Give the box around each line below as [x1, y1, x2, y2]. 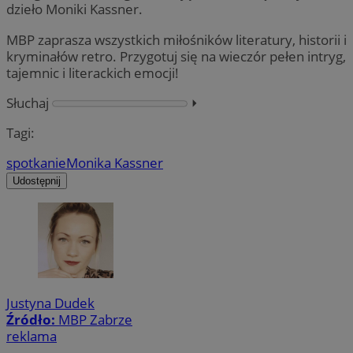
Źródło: [6, 310, 58, 329]
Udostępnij [13, 174, 61, 187]
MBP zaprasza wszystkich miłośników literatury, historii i [6, 30, 347, 49]
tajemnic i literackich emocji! [6, 63, 179, 82]
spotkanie [6, 153, 66, 172]
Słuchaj [6, 93, 49, 112]
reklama [6, 327, 57, 346]
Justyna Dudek [6, 294, 95, 313]
